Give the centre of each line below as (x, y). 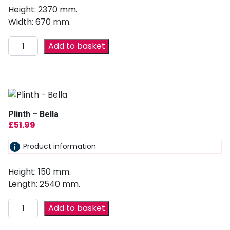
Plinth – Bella (33, 114)
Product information (60, 146)
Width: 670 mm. (40, 22)
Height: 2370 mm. (43, 9)
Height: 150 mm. (40, 171)
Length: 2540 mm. (44, 184)
